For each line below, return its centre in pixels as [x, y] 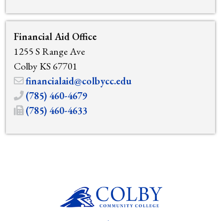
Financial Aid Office [55, 37]
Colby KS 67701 [46, 66]
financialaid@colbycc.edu [79, 81]
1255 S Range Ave [49, 51]
